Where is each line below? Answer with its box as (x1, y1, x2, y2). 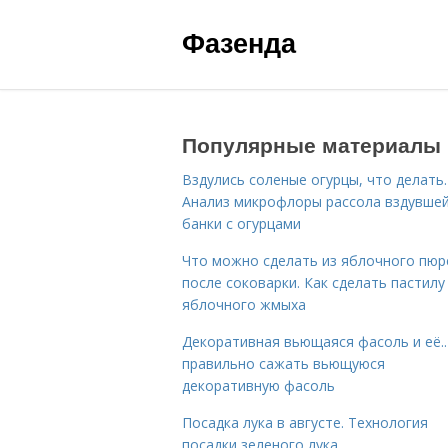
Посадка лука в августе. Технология (182, 413, 428, 432)
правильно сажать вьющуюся (182, 354, 385, 373)
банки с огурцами (182, 214, 301, 233)
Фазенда (182, 23, 296, 61)
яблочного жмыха (182, 295, 306, 314)
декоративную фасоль (182, 376, 335, 395)
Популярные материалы (182, 129, 441, 159)
